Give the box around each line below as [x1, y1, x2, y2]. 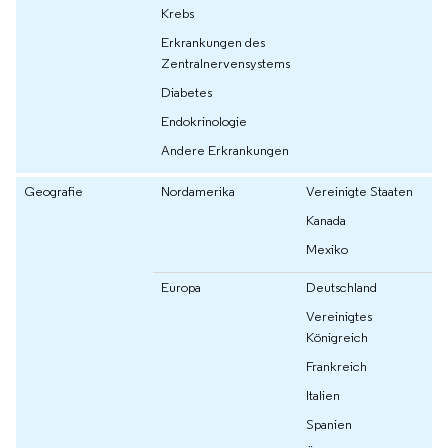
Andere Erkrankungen [161, 141, 289, 160]
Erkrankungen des [161, 33, 265, 52]
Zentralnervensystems [161, 54, 290, 73]
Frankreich [306, 357, 367, 376]
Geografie [24, 182, 83, 201]
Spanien [306, 415, 352, 434]
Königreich [306, 328, 368, 347]
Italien [306, 386, 340, 405]
